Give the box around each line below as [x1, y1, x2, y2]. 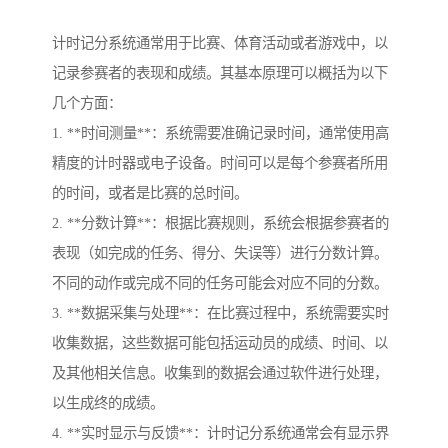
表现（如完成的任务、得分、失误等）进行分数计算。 [52, 245, 388, 262]
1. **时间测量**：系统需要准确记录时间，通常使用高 [52, 125, 389, 142]
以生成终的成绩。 [52, 395, 164, 412]
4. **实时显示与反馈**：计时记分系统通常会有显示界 [52, 425, 389, 442]
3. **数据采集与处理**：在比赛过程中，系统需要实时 [52, 305, 389, 322]
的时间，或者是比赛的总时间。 [52, 185, 248, 202]
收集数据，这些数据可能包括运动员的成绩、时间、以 [52, 335, 388, 352]
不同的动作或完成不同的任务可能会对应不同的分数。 [52, 275, 388, 292]
